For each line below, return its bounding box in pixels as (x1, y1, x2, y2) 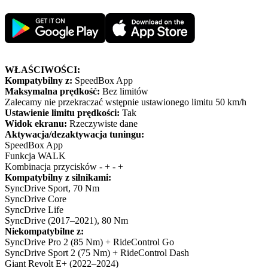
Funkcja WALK (5, 150, 66, 161)
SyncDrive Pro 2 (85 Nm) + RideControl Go (5, 236, 174, 247)
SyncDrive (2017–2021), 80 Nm (5, 215, 128, 226)
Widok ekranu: (5, 118, 67, 129)
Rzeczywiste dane (67, 118, 138, 129)
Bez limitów (100, 86, 148, 96)
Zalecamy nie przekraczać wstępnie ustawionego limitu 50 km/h (5, 96, 246, 107)
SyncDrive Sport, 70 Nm (5, 182, 99, 193)
